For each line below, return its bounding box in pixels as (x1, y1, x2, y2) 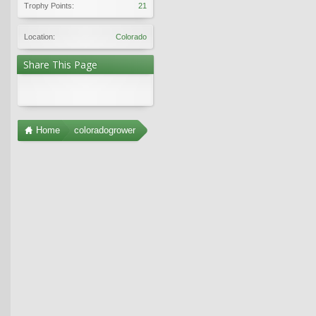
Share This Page (23, 57, 97, 71)
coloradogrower (74, 124, 135, 135)
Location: (24, 32, 55, 41)
